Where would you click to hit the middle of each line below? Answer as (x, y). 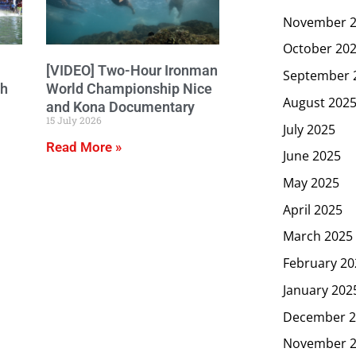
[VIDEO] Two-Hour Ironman (132, 70)
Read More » (84, 147)
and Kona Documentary (120, 106)
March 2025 (318, 236)
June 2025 (312, 155)
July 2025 (309, 129)
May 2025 (311, 182)
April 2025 (313, 209)
